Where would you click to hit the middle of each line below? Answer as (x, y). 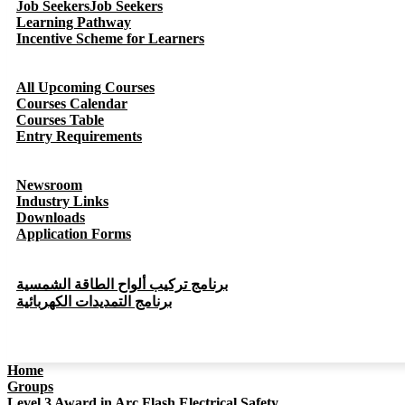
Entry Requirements (79, 136)
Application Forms (74, 234)
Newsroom (49, 185)
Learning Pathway (74, 22)
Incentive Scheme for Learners (110, 38)
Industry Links (62, 201)
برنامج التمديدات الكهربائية (94, 301)
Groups (30, 386)
